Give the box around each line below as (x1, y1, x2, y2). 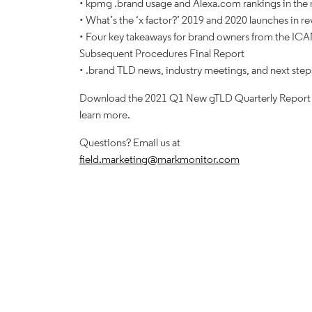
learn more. (79, 108, 130, 121)
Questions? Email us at (79, 136, 180, 149)
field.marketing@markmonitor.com (79, 153, 240, 166)
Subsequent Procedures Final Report (79, 47, 244, 60)
